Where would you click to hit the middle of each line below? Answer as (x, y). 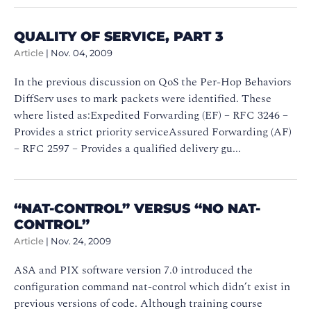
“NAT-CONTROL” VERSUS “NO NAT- (137, 208)
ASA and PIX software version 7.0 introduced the (133, 270)
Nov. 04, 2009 (82, 53)
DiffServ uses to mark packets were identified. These (143, 98)
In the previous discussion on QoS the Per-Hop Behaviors (153, 82)
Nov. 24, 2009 (81, 241)
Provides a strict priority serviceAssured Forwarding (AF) (153, 132)
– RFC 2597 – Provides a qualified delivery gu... (127, 148)
